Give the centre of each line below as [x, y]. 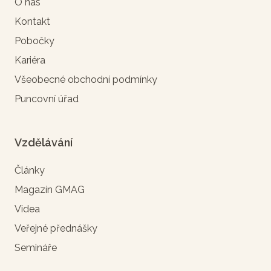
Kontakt [32, 21]
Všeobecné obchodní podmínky [86, 79]
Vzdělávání [44, 142]
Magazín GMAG [50, 189]
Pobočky [34, 41]
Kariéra [30, 60]
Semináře [36, 247]
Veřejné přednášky [56, 228]
